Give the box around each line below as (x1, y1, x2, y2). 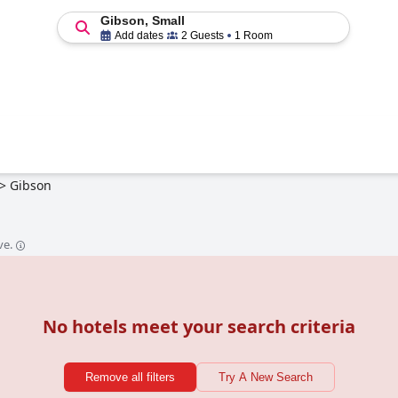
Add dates (114, 29, 163, 42)
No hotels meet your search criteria (43, 314, 355, 338)
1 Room (234, 29, 273, 42)
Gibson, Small (99, 13, 185, 28)
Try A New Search (218, 370, 313, 384)
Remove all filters (84, 370, 175, 384)
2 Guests (180, 29, 224, 42)
